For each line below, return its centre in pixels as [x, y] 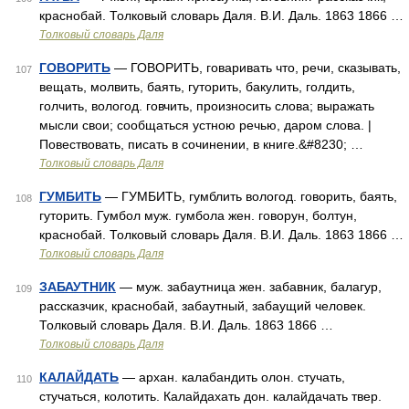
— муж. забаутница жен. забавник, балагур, [249, 287]
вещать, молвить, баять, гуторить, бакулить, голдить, [197, 87]
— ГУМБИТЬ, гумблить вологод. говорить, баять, [249, 196]
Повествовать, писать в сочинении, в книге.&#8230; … [201, 144]
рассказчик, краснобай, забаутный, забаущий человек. [203, 306]
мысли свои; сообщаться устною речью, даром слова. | [205, 125]
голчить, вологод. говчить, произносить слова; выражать [207, 106]
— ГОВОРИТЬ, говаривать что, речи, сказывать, [256, 68]
